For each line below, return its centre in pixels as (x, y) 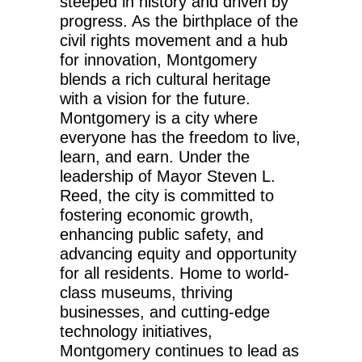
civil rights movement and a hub (174, 40)
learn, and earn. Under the (155, 156)
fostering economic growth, (157, 215)
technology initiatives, (136, 331)
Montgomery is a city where (159, 118)
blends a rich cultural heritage (165, 79)
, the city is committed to (186, 195)
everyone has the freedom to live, (180, 137)
